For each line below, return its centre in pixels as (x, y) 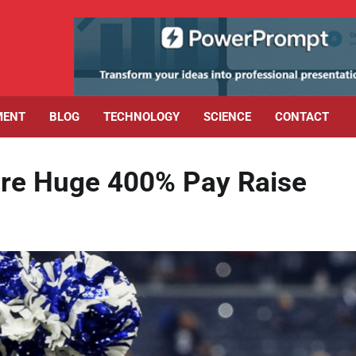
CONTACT (302, 116)
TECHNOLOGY (141, 116)
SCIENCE (227, 116)
